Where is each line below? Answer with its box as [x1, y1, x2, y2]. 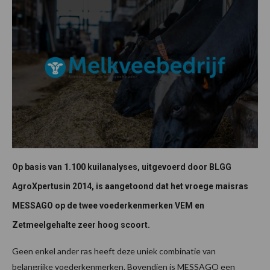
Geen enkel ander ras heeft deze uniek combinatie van [12, 245, 216, 256]
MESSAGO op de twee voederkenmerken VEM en [12, 200, 204, 210]
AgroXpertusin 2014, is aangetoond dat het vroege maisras [12, 181, 248, 191]
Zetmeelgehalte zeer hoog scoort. [12, 219, 150, 230]
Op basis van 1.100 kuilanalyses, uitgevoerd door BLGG [12, 162, 233, 172]
